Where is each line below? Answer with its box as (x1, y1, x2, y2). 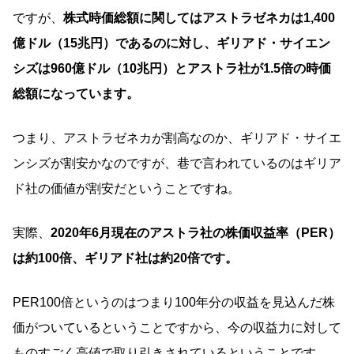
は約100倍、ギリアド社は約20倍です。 (13, 250, 238, 265)
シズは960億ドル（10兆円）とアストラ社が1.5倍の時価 (13, 61, 331, 75)
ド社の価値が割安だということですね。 (13, 181, 240, 195)
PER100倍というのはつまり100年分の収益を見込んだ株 (13, 295, 335, 309)
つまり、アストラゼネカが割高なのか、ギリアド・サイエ (13, 130, 341, 145)
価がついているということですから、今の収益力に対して (13, 320, 341, 334)
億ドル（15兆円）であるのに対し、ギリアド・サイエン (13, 36, 330, 50)
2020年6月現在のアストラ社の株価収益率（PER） (51, 225, 341, 239)
